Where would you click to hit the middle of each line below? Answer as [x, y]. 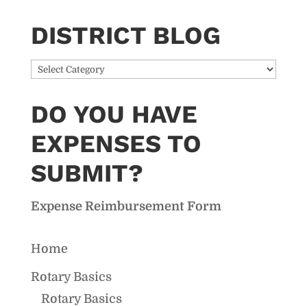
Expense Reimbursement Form [126, 206]
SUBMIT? [87, 173]
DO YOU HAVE [114, 114]
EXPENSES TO [116, 144]
